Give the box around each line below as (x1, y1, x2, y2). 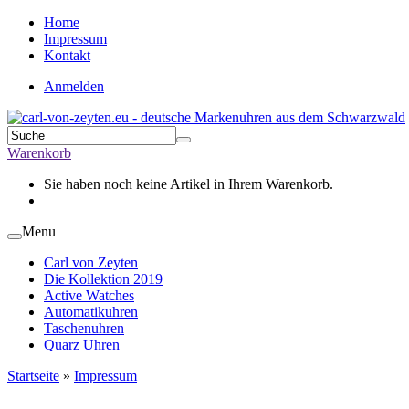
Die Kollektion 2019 (44, 271, 163, 287)
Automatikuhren (44, 304, 138, 320)
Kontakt (44, 47, 90, 63)
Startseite (7, 368, 59, 383)
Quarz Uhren (44, 337, 120, 352)
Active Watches (44, 288, 134, 303)
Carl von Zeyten (44, 255, 138, 270)
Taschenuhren (44, 320, 124, 336)
